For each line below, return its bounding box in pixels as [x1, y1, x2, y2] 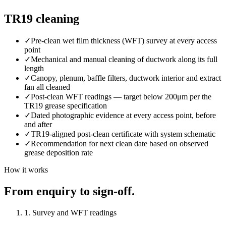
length [24, 64, 44, 73]
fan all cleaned [24, 82, 70, 91]
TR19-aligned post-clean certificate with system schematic [31, 129, 215, 138]
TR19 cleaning [4, 12, 79, 25]
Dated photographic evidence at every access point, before [31, 110, 216, 120]
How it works [4, 165, 48, 174]
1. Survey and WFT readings [24, 208, 117, 217]
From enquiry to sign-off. [4, 184, 135, 198]
